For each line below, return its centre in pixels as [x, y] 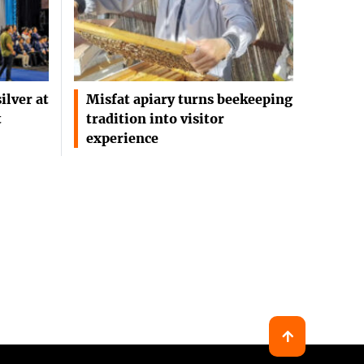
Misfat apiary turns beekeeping [189, 100]
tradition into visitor [155, 119]
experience [122, 139]
